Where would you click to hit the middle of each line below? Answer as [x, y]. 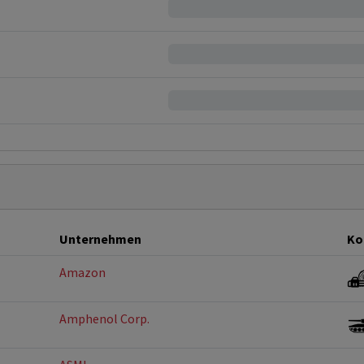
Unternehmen [100, 239]
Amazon [82, 272]
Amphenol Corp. [104, 318]
